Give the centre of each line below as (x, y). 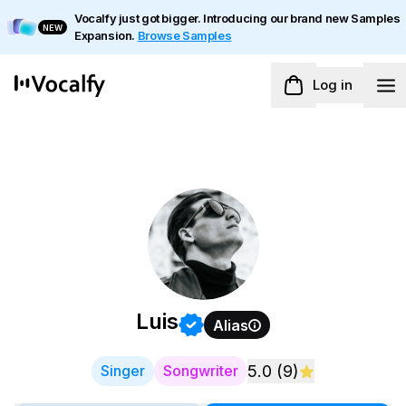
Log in (333, 85)
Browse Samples (184, 35)
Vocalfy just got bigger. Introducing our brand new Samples (237, 18)
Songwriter (201, 371)
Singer (123, 371)
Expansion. (105, 35)
